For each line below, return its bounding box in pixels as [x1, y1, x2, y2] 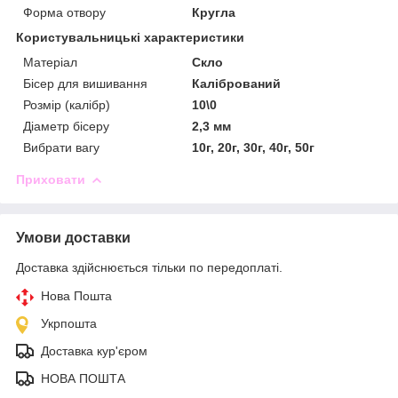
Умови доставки [16, 229, 131, 245]
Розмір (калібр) [23, 97, 110, 112]
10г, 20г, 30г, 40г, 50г [192, 139, 315, 155]
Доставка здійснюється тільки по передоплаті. [16, 259, 283, 275]
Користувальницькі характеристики [16, 29, 244, 44]
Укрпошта [41, 315, 97, 330]
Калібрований [192, 76, 282, 91]
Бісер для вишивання [23, 76, 147, 91]
